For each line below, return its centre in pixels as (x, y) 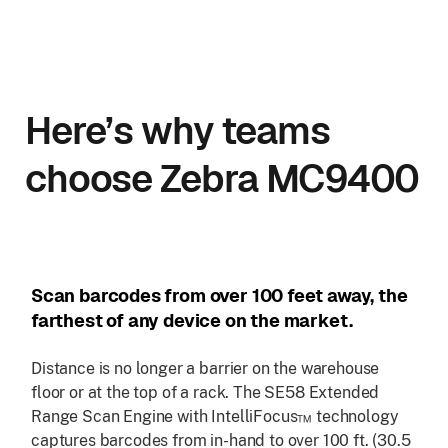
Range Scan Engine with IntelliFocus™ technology (215, 416)
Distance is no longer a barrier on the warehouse (205, 368)
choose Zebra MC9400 (222, 178)
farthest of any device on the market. (192, 320)
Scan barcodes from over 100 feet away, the (219, 295)
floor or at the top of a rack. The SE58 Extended (205, 392)
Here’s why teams (177, 130)
